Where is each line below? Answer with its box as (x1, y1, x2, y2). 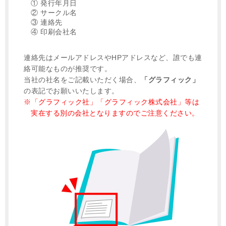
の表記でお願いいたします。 (24, 87, 119, 95)
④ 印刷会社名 (31, 28, 77, 36)
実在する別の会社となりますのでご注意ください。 (31, 109, 199, 117)
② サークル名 (31, 9, 77, 17)
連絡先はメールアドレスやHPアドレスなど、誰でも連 (24, 53, 202, 62)
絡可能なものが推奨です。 (24, 65, 111, 73)
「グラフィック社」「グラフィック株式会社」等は (31, 98, 199, 106)
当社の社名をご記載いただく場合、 (24, 76, 141, 84)
